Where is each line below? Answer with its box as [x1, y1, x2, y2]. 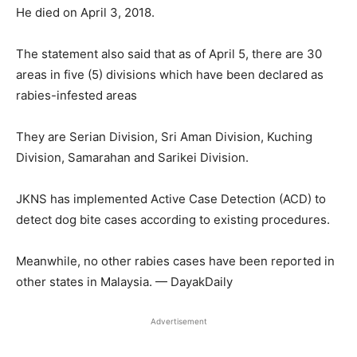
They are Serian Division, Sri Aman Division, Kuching [16, 128, 312, 144]
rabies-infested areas [16, 87, 137, 103]
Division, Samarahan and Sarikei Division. [16, 149, 249, 165]
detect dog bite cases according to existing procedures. [16, 211, 330, 227]
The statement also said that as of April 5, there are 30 [16, 45, 322, 61]
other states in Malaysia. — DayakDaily [16, 273, 233, 289]
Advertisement [150, 316, 207, 326]
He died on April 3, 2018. [16, 4, 155, 20]
